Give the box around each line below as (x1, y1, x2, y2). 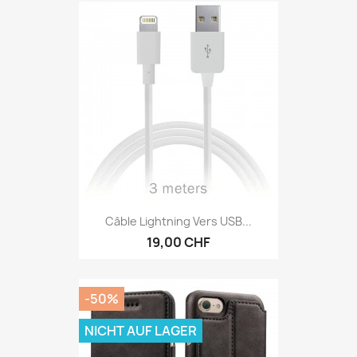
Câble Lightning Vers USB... (105, 213, 252, 229)
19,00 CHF (147, 233, 210, 251)
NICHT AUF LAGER (84, 322, 197, 340)
